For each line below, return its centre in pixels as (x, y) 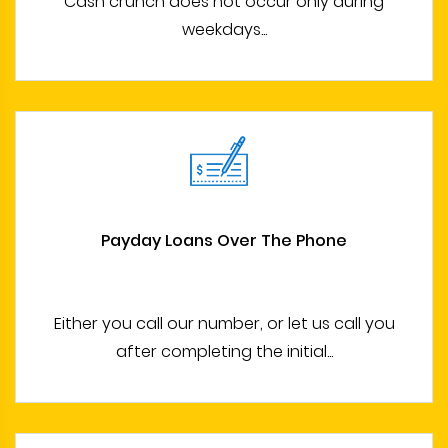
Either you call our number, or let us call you (224, 324)
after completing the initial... (224, 352)
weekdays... (224, 30)
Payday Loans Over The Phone (224, 240)
